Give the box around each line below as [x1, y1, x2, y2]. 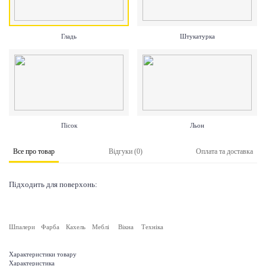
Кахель [65, 223, 85, 230]
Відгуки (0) [108, 147, 142, 156]
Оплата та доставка [196, 147, 253, 156]
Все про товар [13, 147, 55, 156]
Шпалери [9, 223, 35, 230]
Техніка [141, 223, 163, 230]
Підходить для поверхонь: [9, 180, 97, 189]
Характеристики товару [9, 251, 77, 258]
